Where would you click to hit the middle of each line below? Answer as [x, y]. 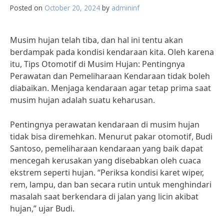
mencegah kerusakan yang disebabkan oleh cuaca [105, 160]
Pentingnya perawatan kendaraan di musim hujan [105, 124]
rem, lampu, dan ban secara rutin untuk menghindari [111, 184]
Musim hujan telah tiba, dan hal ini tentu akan [96, 40]
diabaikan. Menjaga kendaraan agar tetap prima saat [110, 88]
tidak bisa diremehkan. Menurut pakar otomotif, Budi [111, 136]
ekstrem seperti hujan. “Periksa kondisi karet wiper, [107, 172]
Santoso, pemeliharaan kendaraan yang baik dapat [106, 148]
